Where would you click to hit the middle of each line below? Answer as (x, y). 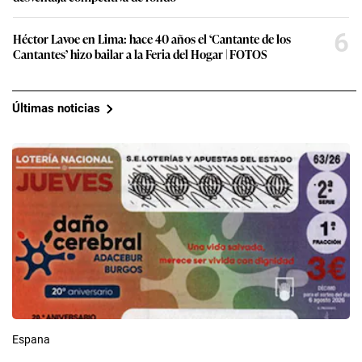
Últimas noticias (56, 109)
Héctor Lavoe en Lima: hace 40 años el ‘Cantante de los (152, 38)
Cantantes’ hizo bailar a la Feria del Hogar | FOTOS (140, 53)
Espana (31, 339)
